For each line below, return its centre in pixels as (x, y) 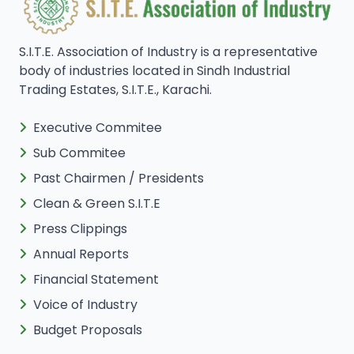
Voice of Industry (85, 305)
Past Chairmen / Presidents (119, 179)
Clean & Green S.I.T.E (97, 204)
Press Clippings (80, 229)
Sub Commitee (79, 153)
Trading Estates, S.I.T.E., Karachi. (115, 90)
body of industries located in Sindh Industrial (154, 71)
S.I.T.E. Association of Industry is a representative (168, 52)
